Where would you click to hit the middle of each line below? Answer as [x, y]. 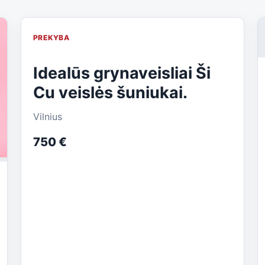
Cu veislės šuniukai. [110, 93]
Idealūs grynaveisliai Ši [122, 73]
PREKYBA [51, 38]
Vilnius [47, 117]
